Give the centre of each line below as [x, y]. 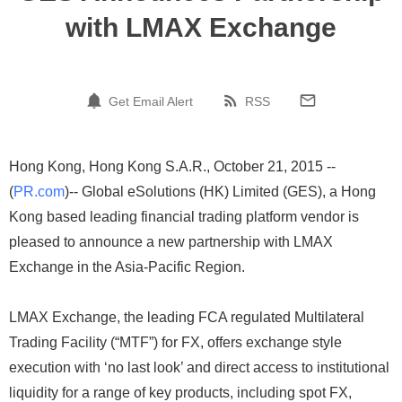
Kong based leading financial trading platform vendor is [184, 217]
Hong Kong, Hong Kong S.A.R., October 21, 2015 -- [172, 166]
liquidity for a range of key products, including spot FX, [180, 393]
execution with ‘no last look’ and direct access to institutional [199, 367]
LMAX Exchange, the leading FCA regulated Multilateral [187, 317]
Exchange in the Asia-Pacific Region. [127, 267]
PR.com [39, 192]
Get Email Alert [151, 101]
